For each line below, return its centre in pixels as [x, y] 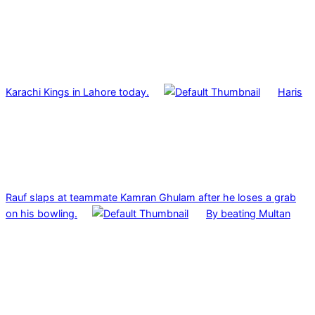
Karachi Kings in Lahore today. [77, 91]
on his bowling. [41, 213]
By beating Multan [248, 213]
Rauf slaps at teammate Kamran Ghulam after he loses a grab [151, 197]
